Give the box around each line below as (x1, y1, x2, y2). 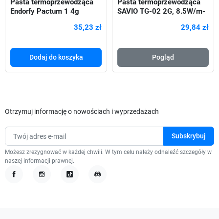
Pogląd (152, 53, 174, 61)
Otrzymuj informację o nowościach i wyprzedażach (5, 107, 159, 115)
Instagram (38, 178, 71, 188)
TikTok (66, 178, 88, 188)
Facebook (10, 178, 42, 188)
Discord (93, 178, 119, 188)
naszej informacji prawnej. (5, 157, 74, 165)
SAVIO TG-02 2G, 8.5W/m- (117, 6, 205, 16)
